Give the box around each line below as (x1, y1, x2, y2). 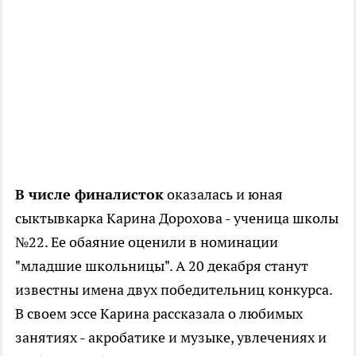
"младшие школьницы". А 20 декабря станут (15, 257, 308, 276)
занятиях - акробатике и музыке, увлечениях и (15, 328, 327, 347)
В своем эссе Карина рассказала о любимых (15, 304, 303, 323)
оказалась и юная (164, 185, 283, 204)
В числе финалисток (15, 185, 164, 204)
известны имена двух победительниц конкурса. (15, 281, 332, 300)
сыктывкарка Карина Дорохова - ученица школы (15, 209, 339, 228)
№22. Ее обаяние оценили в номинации (15, 233, 278, 252)
